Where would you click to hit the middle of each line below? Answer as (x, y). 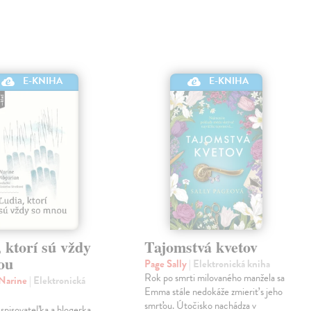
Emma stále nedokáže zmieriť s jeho (214, 292)
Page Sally (167, 264)
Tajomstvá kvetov (201, 247)
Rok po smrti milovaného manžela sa (215, 278)
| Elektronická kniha (230, 264)
